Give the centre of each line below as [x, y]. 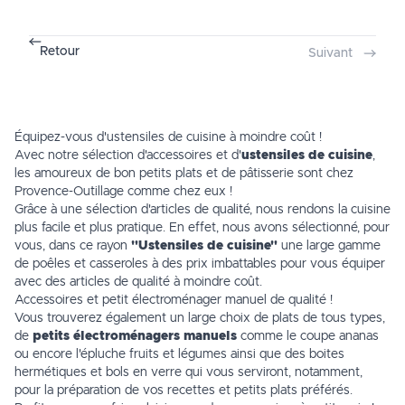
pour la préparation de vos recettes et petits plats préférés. [184, 391]
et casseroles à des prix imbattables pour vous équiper [228, 264]
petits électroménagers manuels [135, 337]
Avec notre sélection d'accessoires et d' [128, 156]
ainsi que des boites [286, 355]
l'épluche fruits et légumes [151, 355]
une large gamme [329, 246]
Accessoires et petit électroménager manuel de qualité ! [174, 301]
